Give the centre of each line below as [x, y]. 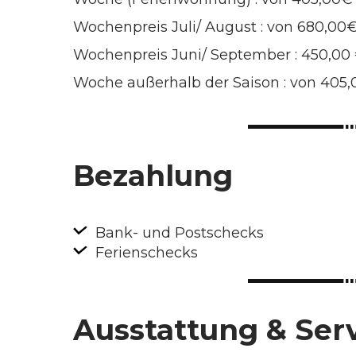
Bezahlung [153, 176]
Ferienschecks [145, 253]
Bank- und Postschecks [178, 233]
